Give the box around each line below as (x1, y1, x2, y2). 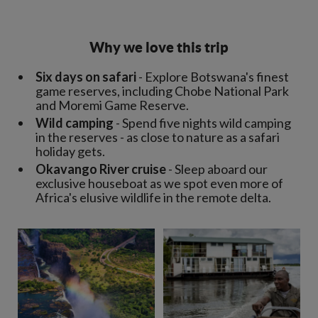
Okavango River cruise (35, 161, 166, 177)
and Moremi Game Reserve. (35, 97, 189, 113)
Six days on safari (35, 69, 136, 84)
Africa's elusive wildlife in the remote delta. (35, 190, 271, 205)
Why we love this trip (89, 39, 229, 55)
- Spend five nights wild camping (114, 115, 291, 131)
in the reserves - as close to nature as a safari (35, 129, 280, 145)
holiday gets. (35, 143, 105, 159)
